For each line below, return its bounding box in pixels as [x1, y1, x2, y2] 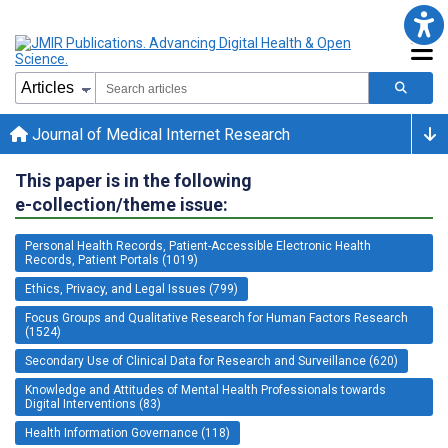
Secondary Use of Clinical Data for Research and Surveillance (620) [25, 353, 398, 368]
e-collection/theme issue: [15, 193, 228, 215]
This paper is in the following [15, 169, 252, 191]
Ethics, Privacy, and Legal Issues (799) [25, 281, 238, 296]
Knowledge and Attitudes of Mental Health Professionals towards [25, 382, 386, 397]
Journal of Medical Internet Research [28, 124, 290, 144]
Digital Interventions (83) [25, 396, 161, 411]
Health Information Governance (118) [25, 425, 230, 440]
